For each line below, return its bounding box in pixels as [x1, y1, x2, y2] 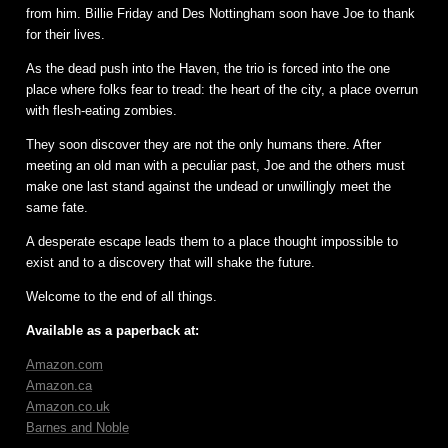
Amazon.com [26, 357, 103, 373]
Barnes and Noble [26, 420, 129, 436]
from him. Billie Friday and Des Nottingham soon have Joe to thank [26, 6, 415, 22]
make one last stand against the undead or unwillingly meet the [26, 179, 391, 195]
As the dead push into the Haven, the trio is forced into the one [26, 61, 390, 77]
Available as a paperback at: [26, 323, 199, 339]
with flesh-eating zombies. [26, 103, 177, 119]
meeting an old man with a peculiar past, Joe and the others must [26, 158, 405, 174]
